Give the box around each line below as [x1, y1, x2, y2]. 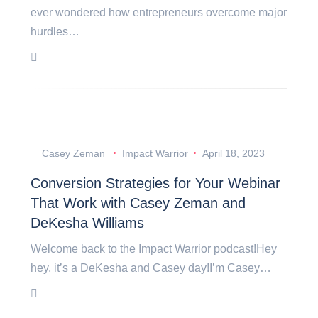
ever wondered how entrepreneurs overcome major [31, 6, 287, 18]
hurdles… [31, 25, 79, 38]
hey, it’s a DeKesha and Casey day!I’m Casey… [31, 261, 271, 274]
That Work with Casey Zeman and [31, 194, 246, 211]
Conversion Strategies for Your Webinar [31, 175, 280, 191]
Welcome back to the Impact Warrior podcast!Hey [31, 242, 277, 255]
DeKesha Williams [31, 214, 144, 231]
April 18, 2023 [202, 147, 265, 159]
